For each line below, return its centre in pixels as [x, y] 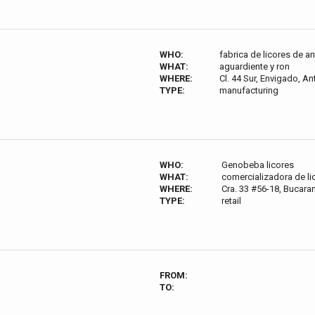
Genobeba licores [258, 165]
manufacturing [249, 90]
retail [232, 201]
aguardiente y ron [255, 66]
